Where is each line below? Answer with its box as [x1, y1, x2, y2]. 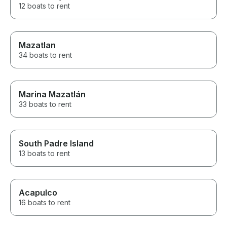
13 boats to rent [19, 149, 70, 158]
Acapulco [19, 187, 57, 198]
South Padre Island [19, 138, 94, 149]
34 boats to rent [19, 51, 72, 60]
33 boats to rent [19, 100, 71, 109]
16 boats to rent [19, 198, 70, 207]
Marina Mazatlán [19, 89, 86, 100]
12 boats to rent [19, 2, 70, 11]
